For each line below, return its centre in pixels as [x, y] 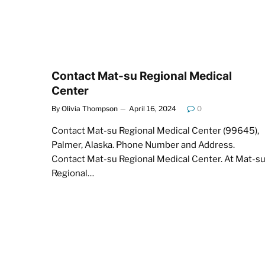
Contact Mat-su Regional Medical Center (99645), [155, 130]
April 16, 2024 [153, 108]
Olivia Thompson [90, 108]
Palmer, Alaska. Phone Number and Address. [143, 145]
